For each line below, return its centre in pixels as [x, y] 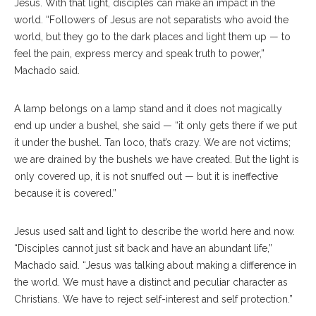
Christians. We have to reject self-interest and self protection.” [153, 299]
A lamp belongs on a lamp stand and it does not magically [148, 108]
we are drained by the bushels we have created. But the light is [157, 159]
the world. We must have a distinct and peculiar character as [151, 282]
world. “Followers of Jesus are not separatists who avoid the [151, 19]
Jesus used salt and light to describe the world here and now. [154, 231]
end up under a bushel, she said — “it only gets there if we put [156, 125]
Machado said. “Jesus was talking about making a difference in [155, 265]
